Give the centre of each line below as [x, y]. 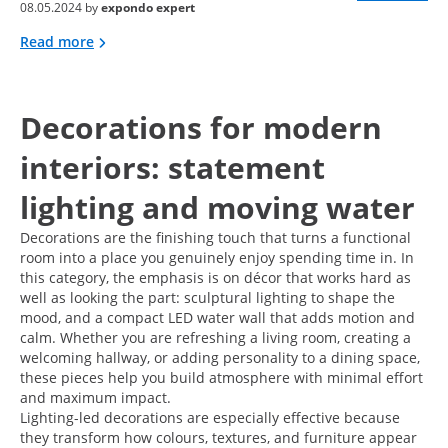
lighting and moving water [217, 207]
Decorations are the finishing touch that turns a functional [215, 237]
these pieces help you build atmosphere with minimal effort [221, 377]
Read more [57, 41]
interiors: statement [172, 167]
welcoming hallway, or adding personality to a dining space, [220, 357]
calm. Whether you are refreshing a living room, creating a [215, 337]
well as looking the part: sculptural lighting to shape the [207, 297]
